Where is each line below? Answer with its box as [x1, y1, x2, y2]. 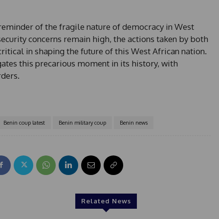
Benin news [119, 119, 148, 126]
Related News [81, 197, 131, 205]
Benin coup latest [3, 119, 45, 126]
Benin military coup [58, 119, 106, 126]
